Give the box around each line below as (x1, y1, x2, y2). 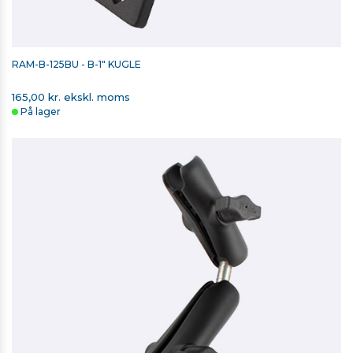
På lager (20, 106, 61, 118)
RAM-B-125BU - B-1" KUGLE (12, 58, 143, 71)
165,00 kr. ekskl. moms (12, 91, 130, 104)
